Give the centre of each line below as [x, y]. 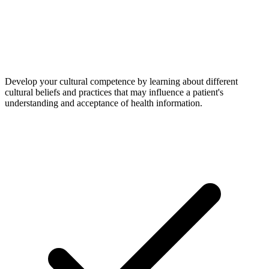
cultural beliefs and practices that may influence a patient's [114, 92]
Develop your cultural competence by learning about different [121, 81]
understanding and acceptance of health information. [104, 103]
